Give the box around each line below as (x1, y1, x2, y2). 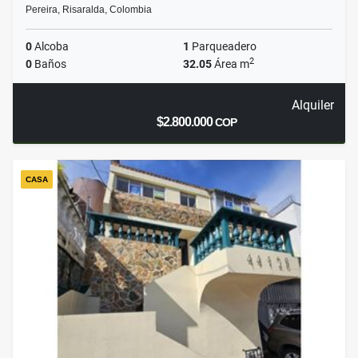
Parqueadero (189, 40, 257, 54)
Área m (212, 58, 249, 71)
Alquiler (291, 97, 334, 113)
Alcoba (32, 40, 69, 54)
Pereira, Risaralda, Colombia (26, 4, 152, 16)
